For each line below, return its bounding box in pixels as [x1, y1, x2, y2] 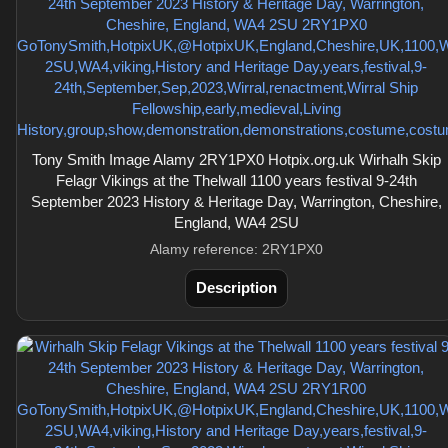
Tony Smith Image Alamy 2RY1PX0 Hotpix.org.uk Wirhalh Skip [31, 151, 441, 168]
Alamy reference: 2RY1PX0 [149, 241, 323, 257]
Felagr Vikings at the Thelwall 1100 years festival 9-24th [55, 172, 417, 189]
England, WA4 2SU [173, 214, 299, 231]
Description [195, 279, 277, 296]
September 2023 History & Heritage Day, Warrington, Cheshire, [30, 193, 442, 210]
